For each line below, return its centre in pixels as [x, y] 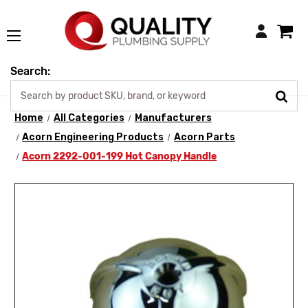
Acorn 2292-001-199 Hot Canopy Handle [120, 156]
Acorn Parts [205, 137]
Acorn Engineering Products [93, 137]
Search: [30, 71]
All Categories [89, 118]
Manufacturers [173, 118]
